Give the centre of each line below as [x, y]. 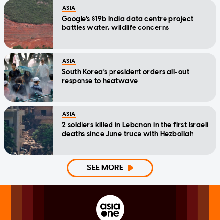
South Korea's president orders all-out [125, 72]
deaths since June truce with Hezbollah [128, 134]
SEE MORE [105, 168]
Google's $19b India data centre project [128, 19]
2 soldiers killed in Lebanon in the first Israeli [135, 125]
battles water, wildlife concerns [116, 28]
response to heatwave [100, 81]
